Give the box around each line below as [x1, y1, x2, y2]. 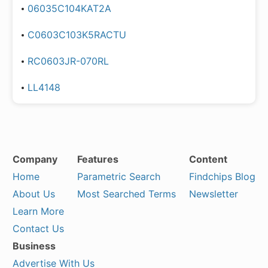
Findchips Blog [189, 170, 255, 182]
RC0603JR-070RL [28, 55, 109, 67]
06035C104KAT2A [28, 2, 111, 14]
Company [13, 153, 57, 165]
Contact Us [13, 223, 64, 234]
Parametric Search [77, 170, 160, 182]
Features [77, 153, 118, 165]
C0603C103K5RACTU [28, 29, 126, 41]
